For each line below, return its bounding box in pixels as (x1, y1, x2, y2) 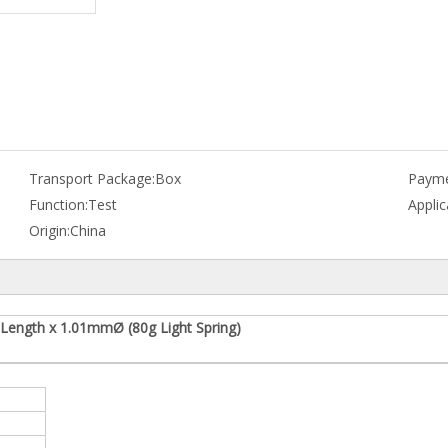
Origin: (28, 221, 70, 240)
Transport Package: (28, 169, 155, 188)
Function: (28, 195, 88, 214)
